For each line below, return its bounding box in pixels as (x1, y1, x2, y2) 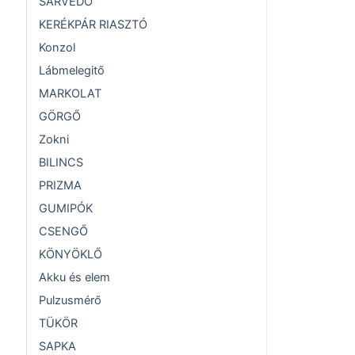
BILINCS (39, 155, 83, 170)
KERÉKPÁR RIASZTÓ (39, 17, 147, 32)
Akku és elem (39, 270, 110, 285)
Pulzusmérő (39, 293, 101, 308)
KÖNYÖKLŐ (39, 247, 102, 262)
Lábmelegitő (39, 63, 105, 78)
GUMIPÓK (39, 201, 93, 216)
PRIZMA (39, 178, 82, 193)
